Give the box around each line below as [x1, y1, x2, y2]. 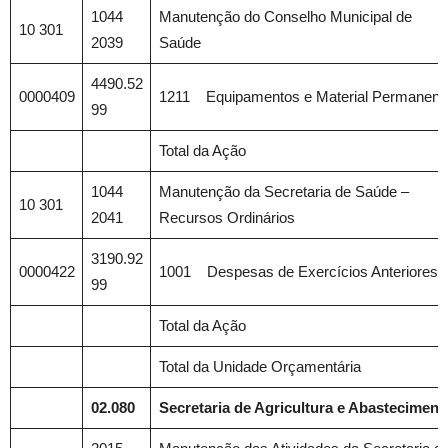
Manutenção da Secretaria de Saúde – [158, 183, 409, 200]
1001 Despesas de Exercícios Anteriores [158, 263, 438, 280]
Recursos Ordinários [158, 209, 295, 226]
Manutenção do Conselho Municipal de [158, 8, 412, 25]
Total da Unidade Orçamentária [158, 358, 361, 375]
